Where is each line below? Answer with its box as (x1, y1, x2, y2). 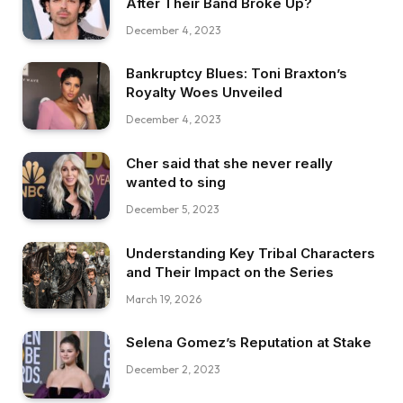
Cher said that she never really (126, 155, 333, 172)
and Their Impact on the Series (126, 263, 334, 281)
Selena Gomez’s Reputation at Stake (126, 334, 372, 352)
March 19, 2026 (126, 291, 201, 306)
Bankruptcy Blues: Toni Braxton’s (126, 65, 347, 83)
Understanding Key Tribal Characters (126, 244, 375, 262)
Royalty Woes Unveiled (126, 84, 282, 102)
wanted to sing (126, 174, 226, 191)
